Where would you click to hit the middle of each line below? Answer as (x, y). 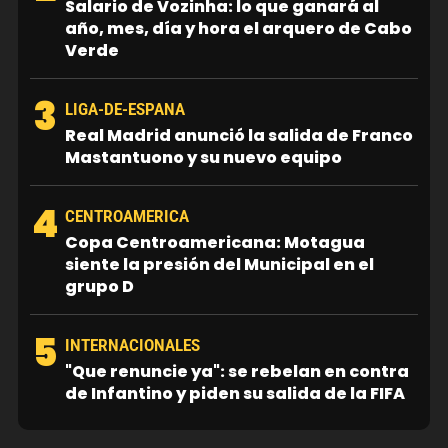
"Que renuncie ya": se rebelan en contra (237, 371)
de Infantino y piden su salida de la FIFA (235, 393)
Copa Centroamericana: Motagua (215, 242)
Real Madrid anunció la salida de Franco (239, 135)
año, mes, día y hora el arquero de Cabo (238, 28)
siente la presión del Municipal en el (219, 264)
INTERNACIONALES (132, 345)
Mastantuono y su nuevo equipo (203, 157)
